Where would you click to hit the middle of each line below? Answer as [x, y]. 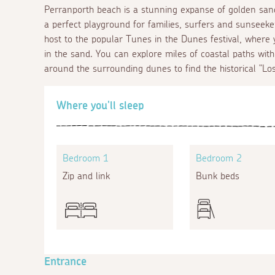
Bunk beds [217, 176]
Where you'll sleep [100, 106]
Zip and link [86, 176]
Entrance [65, 262]
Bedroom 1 [86, 158]
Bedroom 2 [219, 158]
